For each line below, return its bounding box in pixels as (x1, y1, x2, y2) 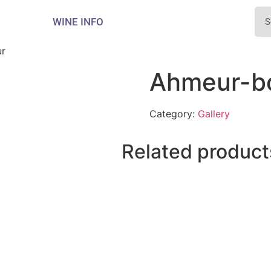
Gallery (197, 107, 230, 120)
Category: (149, 107, 198, 120)
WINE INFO (52, 15, 103, 28)
